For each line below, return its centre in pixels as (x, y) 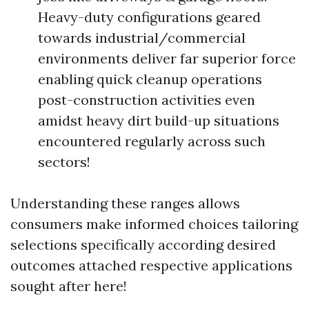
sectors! (64, 162)
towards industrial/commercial (142, 38)
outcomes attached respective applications (151, 265)
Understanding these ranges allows (125, 203)
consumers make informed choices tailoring (154, 224)
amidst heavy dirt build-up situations (159, 120)
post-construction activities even (147, 100)
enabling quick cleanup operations (150, 79)
